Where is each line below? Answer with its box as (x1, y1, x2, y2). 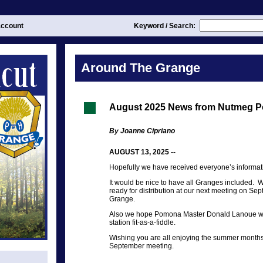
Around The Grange (81, 60, 200, 75)
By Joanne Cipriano (109, 127, 175, 135)
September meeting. (109, 242, 174, 250)
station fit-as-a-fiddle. (109, 218, 176, 227)
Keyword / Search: (134, 22, 197, 30)
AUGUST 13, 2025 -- (109, 148, 176, 156)
